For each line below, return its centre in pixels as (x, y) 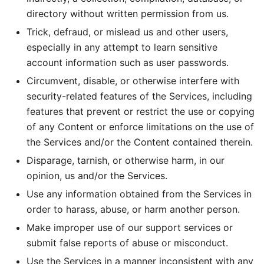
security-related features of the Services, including (139, 96)
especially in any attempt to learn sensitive (122, 47)
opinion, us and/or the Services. (97, 176)
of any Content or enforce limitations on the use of (140, 127)
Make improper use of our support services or (130, 227)
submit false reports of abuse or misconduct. (127, 243)
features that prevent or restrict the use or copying (141, 111)
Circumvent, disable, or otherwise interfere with (133, 81)
